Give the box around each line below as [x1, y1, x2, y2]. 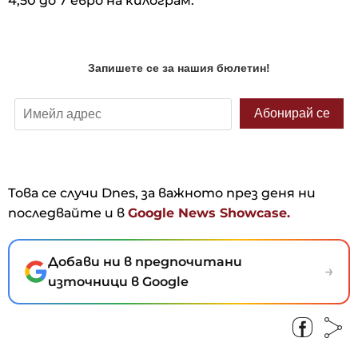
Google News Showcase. [128, 205, 290, 221]
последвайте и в [8, 205, 128, 221]
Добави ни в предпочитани [48, 253, 242, 269]
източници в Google [48, 273, 189, 289]
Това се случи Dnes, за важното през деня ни [8, 185, 316, 201]
